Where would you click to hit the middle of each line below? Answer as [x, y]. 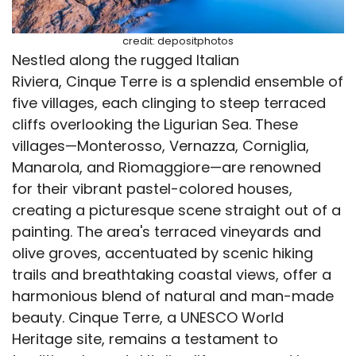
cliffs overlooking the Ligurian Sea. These [155, 125]
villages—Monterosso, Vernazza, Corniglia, [161, 146]
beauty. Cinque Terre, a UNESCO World [148, 318]
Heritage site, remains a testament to [145, 339]
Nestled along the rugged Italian [126, 60]
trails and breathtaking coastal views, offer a [172, 275]
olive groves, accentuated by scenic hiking [163, 253]
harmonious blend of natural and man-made [173, 296]
